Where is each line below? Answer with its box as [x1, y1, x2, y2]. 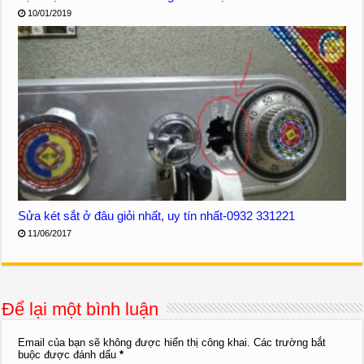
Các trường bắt [253, 336, 327, 349]
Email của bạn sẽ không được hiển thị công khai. [18, 336, 251, 349]
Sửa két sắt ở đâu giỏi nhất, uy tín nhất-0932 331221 [18, 208, 296, 223]
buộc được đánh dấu [18, 348, 120, 361]
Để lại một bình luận [2, 298, 159, 319]
